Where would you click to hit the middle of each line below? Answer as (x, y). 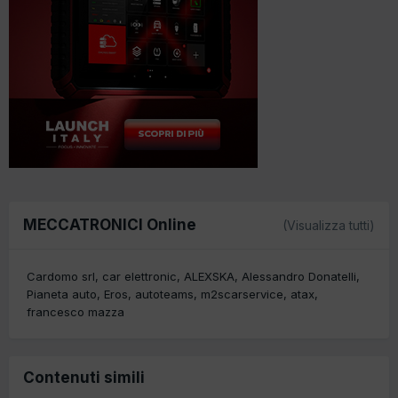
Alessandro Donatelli (299, 276)
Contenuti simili (84, 377)
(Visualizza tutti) (329, 225)
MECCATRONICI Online (110, 224)
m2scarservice (242, 294)
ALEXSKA (209, 276)
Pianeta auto (62, 294)
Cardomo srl (61, 276)
